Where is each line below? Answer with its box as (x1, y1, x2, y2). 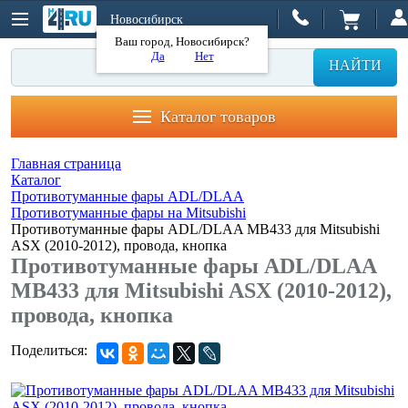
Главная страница (11, 156, 121, 171)
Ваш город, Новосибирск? (115, 34, 250, 48)
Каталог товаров (159, 107, 276, 126)
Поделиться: (11, 342, 87, 358)
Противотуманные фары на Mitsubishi (11, 205, 246, 220)
